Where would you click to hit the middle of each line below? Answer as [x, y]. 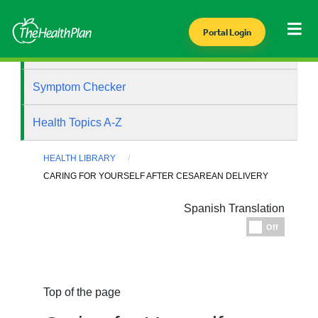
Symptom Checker [79, 87]
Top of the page [82, 292]
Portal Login [227, 32]
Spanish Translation [234, 209]
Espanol [300, 225]
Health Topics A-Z [78, 122]
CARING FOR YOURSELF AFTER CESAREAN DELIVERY [156, 176]
